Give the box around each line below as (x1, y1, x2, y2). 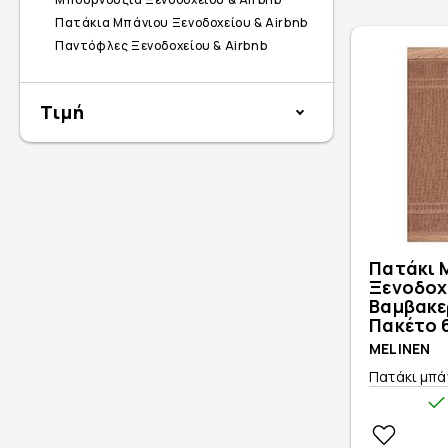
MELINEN (369, 338, 431, 358)
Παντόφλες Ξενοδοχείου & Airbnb (55, 37, 268, 55)
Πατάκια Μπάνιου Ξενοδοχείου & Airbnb (55, 14, 308, 32)
